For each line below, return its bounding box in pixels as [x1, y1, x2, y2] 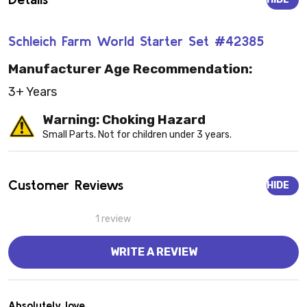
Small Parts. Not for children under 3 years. [42, 129, 232, 141]
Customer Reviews [8, 177, 123, 193]
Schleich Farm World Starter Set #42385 [8, 32, 264, 49]
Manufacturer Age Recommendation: [8, 61, 252, 77]
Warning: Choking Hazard [42, 112, 206, 128]
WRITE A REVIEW [110, 245, 197, 259]
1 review [95, 213, 131, 225]
